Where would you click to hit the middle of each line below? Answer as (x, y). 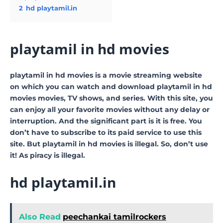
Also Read (40, 217)
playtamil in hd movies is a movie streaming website (106, 75)
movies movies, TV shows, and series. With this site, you (111, 98)
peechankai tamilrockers (114, 217)
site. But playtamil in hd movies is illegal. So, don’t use (109, 144)
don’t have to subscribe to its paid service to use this (106, 132)
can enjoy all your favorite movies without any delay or (110, 109)
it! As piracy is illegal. (48, 155)
